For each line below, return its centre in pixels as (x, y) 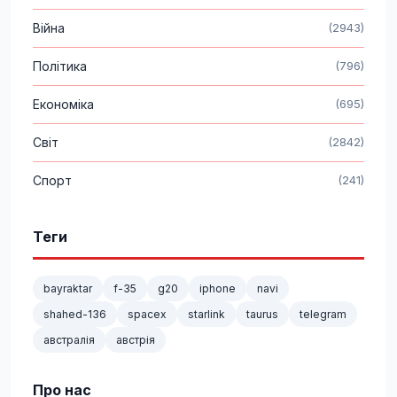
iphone (218, 288)
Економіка (63, 104)
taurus (262, 314)
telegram (323, 314)
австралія (69, 339)
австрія (136, 339)
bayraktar (68, 288)
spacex (147, 314)
